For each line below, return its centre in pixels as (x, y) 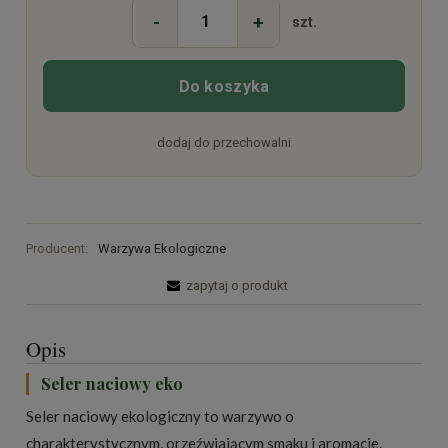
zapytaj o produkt (237, 285)
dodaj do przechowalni (224, 143)
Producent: (58, 248)
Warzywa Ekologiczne (161, 248)
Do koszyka (224, 86)
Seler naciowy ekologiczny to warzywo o (160, 415)
